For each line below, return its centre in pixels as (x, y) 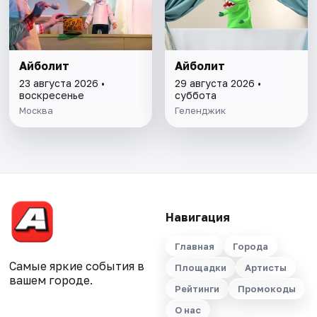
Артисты (265, 267)
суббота (195, 95)
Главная (194, 246)
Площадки (200, 267)
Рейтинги (197, 289)
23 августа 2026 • (62, 83)
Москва (36, 110)
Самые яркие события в (77, 266)
